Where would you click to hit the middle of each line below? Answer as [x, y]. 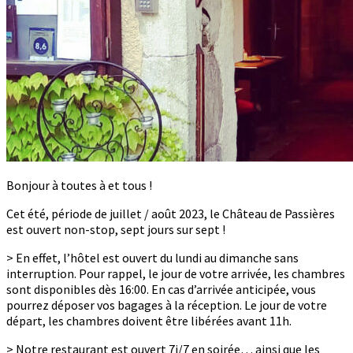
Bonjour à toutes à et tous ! [79, 185]
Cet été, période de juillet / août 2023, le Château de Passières [171, 214]
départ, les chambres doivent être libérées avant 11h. [149, 321]
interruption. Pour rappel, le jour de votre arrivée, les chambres [176, 273]
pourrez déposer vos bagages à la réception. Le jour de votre [167, 305]
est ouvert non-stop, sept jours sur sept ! [116, 229]
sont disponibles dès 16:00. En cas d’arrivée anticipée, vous [161, 289]
